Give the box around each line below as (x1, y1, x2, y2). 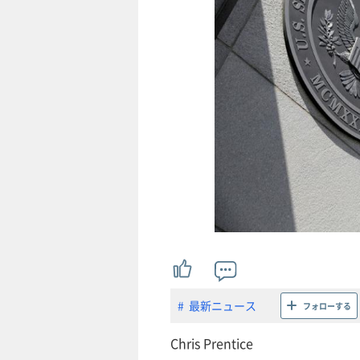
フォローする (303, 299, 351, 312)
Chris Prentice (170, 333, 253, 353)
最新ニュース (189, 297, 256, 314)
